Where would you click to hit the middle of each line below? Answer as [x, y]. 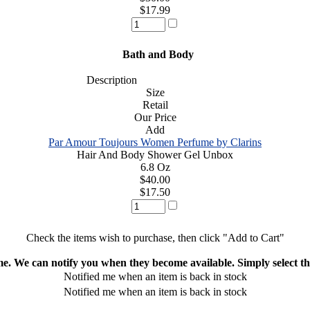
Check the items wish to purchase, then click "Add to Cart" [155, 237]
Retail [155, 104]
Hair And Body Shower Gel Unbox [155, 154]
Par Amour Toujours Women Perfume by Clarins [155, 142]
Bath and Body [155, 54]
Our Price [155, 117]
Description [107, 80]
